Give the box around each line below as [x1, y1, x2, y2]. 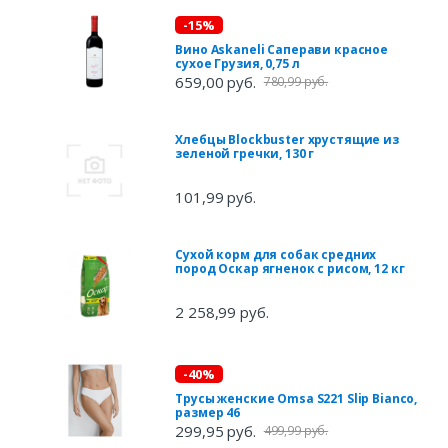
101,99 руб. [175, 187, 256, 208]
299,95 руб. [175, 421, 256, 442]
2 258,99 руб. [175, 302, 269, 323]
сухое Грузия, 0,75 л [175, 55, 300, 73]
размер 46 [175, 404, 241, 422]
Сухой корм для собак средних [175, 246, 377, 264]
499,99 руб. [263, 422, 329, 440]
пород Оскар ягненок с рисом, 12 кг [175, 260, 405, 278]
